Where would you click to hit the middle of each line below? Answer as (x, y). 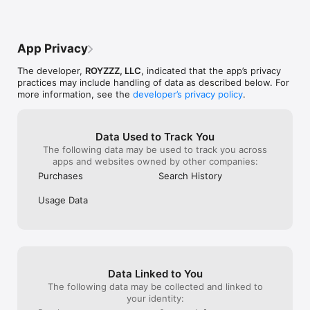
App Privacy (53, 48)
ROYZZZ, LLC (113, 71)
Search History (190, 176)
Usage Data (63, 200)
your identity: (155, 298)
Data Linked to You (155, 274)
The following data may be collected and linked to (155, 286)
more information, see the (75, 94)
